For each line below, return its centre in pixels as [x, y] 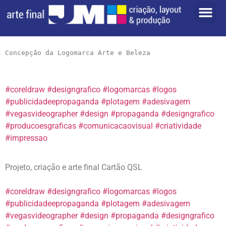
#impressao [27, 138]
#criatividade [178, 126]
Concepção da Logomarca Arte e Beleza [78, 53]
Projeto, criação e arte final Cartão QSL [74, 167]
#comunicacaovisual [116, 126]
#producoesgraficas [41, 126]
